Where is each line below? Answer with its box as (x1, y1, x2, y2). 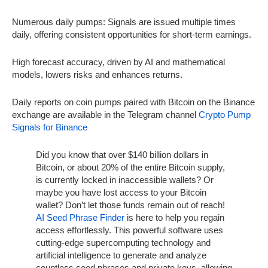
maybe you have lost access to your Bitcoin (36, 187, 206, 197)
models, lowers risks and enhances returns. (12, 69, 182, 80)
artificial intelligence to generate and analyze (36, 249, 206, 260)
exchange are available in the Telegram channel (12, 109, 199, 120)
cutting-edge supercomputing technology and (36, 237, 211, 248)
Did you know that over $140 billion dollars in (36, 149, 208, 160)
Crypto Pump (199, 109, 251, 120)
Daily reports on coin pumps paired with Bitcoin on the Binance (12, 96, 255, 107)
